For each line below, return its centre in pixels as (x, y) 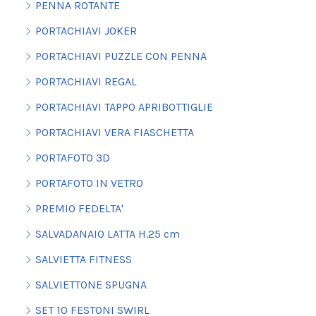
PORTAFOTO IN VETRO (89, 183)
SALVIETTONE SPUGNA (91, 285)
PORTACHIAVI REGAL (86, 82)
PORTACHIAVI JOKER (86, 31)
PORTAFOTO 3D (72, 158)
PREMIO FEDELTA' (79, 209)
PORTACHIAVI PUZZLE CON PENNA (121, 56)
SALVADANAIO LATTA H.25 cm (107, 234)
